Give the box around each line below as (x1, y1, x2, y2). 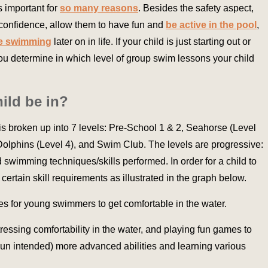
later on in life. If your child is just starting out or (51, 36, 251, 47)
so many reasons (60, 3, 138, 14)
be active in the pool (166, 20, 257, 31)
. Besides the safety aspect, (138, 3, 254, 14)
